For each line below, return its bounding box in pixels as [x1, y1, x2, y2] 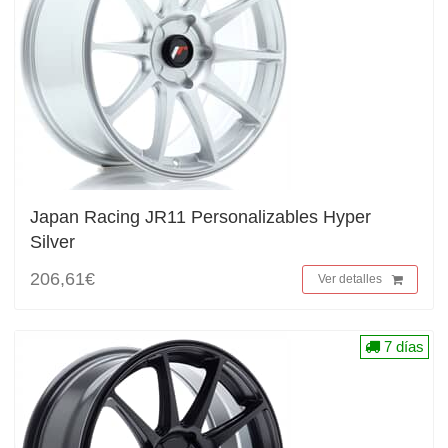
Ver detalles [318, 272, 382, 286]
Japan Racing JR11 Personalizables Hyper [30, 207, 371, 227]
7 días [380, 338, 424, 355]
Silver [30, 232, 75, 252]
